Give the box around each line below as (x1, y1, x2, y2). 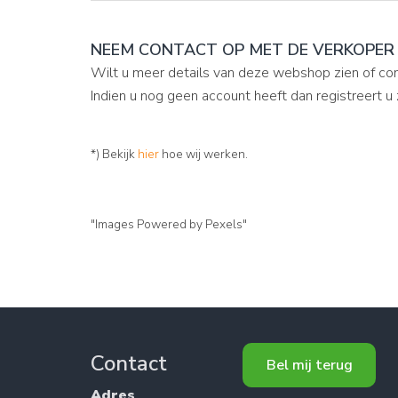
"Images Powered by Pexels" (91, 216, 247, 233)
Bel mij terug (266, 355, 353, 375)
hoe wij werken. (159, 146, 248, 163)
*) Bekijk (91, 146, 138, 163)
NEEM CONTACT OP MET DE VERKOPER (91, 39, 394, 60)
